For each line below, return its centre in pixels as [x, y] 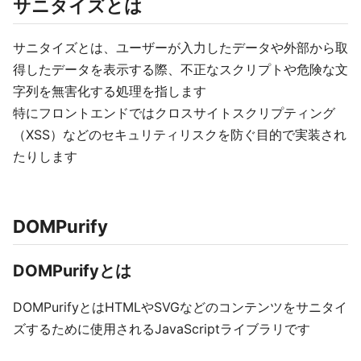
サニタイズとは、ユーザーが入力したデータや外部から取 [180, 48]
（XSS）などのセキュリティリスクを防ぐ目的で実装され [180, 135]
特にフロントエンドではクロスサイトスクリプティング [174, 113]
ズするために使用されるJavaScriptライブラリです [162, 329]
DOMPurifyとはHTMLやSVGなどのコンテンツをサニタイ [180, 307]
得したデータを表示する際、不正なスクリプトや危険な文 [180, 69]
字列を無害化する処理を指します [110, 91]
